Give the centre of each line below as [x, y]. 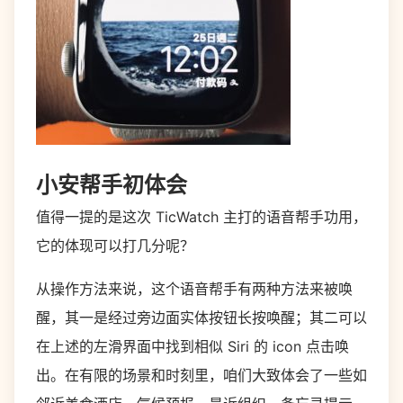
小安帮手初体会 [112, 185]
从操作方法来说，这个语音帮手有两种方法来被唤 [194, 289]
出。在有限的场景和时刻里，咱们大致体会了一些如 [201, 375]
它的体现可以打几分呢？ [115, 246]
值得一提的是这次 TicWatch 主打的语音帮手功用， [201, 217]
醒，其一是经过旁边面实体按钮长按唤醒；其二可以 [201, 318]
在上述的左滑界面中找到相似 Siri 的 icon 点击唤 [193, 346]
